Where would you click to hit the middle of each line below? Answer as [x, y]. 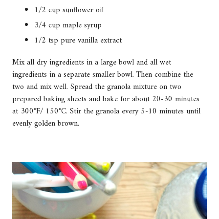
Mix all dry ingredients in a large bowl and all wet [92, 63]
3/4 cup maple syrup [68, 26]
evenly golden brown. [46, 124]
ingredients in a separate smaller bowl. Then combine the [103, 75]
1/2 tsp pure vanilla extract [78, 41]
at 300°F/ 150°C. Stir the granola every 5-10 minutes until [106, 112]
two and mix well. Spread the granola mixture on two [97, 87]
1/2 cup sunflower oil [69, 11]
